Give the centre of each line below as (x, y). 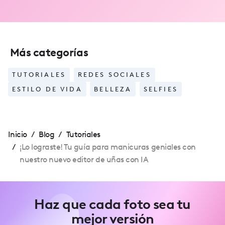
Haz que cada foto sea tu (113, 204)
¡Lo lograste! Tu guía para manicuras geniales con (107, 147)
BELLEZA (113, 89)
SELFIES (160, 89)
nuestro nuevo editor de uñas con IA (84, 159)
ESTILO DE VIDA (47, 89)
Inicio (17, 134)
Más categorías (49, 52)
